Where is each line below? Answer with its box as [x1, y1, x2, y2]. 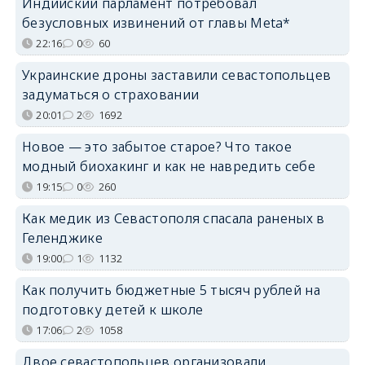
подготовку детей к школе [21, 300, 204, 319]
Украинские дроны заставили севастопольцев [21, 65, 332, 84]
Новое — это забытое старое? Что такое [21, 137, 292, 156]
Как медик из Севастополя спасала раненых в [21, 209, 325, 227]
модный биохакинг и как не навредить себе [21, 156, 315, 175]
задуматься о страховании [21, 85, 200, 103]
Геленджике [21, 228, 103, 247]
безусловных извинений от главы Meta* [21, 13, 291, 32]
